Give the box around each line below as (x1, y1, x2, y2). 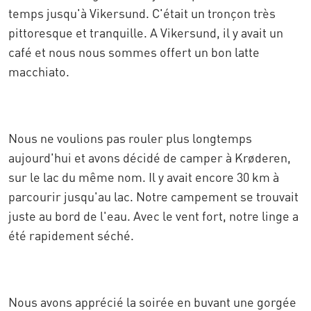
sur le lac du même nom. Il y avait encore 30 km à (8, 169, 279, 185)
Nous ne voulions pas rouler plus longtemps (8, 130, 252, 146)
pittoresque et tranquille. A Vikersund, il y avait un (8, 24, 283, 40)
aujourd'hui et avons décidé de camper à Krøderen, (8, 149, 291, 165)
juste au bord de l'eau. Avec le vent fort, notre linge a (8, 208, 299, 224)
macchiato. (8, 63, 69, 79)
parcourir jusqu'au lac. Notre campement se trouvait (8, 188, 299, 204)
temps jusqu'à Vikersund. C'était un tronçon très (8, 5, 276, 21)
